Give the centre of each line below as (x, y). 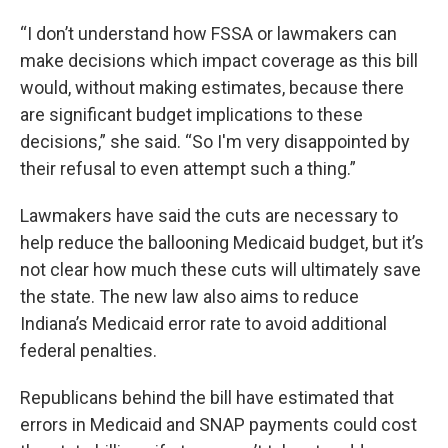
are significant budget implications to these (191, 115)
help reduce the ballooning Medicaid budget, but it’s (222, 243)
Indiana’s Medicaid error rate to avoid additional (203, 324)
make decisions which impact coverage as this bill (219, 61)
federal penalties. (88, 351)
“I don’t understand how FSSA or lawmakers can (208, 34)
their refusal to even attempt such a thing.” (188, 169)
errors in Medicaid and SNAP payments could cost (218, 425)
